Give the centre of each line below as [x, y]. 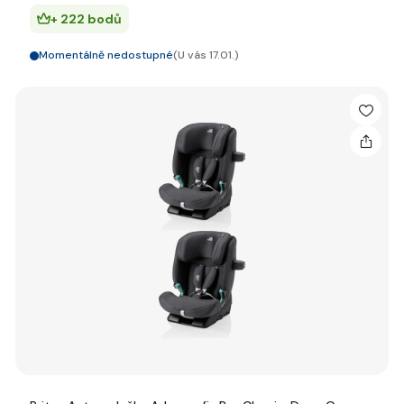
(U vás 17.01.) [206, 55]
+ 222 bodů [86, 19]
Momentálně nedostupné [106, 55]
